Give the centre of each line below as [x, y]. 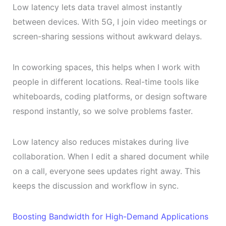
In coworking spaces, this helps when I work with [106, 67]
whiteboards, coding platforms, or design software [109, 96]
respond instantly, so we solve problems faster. [102, 111]
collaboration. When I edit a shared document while [110, 156]
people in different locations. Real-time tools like [105, 81]
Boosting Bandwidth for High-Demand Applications [110, 216]
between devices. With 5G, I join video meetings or [109, 21]
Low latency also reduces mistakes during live [100, 142]
